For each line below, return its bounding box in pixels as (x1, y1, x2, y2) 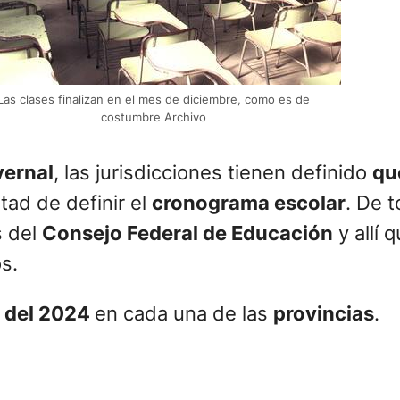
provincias (273, 302, 374, 326)
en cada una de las (95, 302, 273, 326)
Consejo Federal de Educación (42, 222, 333, 246)
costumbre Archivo (101, 111, 206, 126)
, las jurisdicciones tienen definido (54, 162, 372, 186)
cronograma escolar (152, 192, 346, 216)
